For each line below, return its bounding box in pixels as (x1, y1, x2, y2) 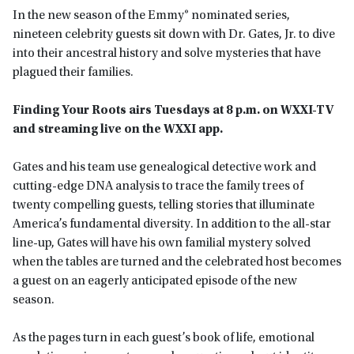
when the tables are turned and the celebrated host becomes (13, 256, 341, 269)
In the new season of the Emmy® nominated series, (13, 9, 290, 23)
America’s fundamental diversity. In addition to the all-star (13, 218, 331, 232)
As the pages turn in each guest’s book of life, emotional (13, 332, 314, 345)
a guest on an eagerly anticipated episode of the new (13, 275, 297, 288)
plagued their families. (13, 66, 134, 80)
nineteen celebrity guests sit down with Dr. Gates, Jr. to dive (13, 28, 335, 42)
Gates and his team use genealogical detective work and (13, 161, 316, 175)
